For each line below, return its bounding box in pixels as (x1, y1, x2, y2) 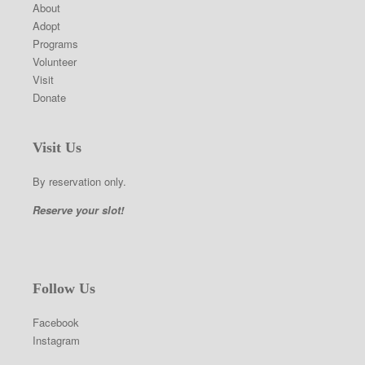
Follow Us (33, 280, 95, 297)
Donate (33, 90, 66, 105)
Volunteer (33, 54, 77, 69)
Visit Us (33, 139, 81, 156)
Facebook (33, 314, 79, 330)
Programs (33, 36, 78, 51)
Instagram (33, 332, 80, 348)
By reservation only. (33, 174, 126, 189)
